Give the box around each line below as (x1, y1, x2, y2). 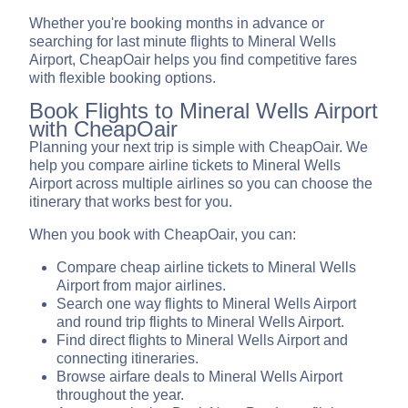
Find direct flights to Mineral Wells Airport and (56, 332, 348, 349)
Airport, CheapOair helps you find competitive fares (29, 52, 357, 68)
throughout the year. (56, 387, 184, 403)
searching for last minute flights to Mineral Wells (29, 34, 336, 50)
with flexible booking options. (29, 70, 216, 87)
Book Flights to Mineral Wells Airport (29, 98, 378, 124)
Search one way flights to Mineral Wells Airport (56, 296, 356, 312)
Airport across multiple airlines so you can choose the (29, 176, 372, 192)
